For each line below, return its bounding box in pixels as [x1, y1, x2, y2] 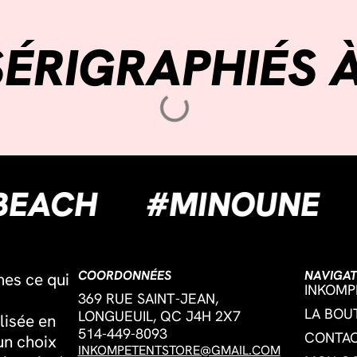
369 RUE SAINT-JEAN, [77, 289, 218, 308]
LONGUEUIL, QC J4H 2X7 [77, 307, 241, 326]
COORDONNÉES [77, 267, 171, 284]
